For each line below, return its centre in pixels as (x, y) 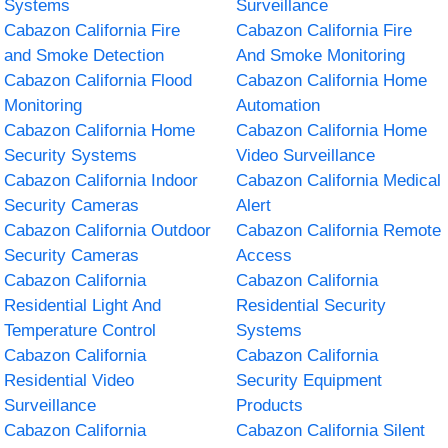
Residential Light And (83, 305)
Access (264, 255)
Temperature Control (80, 330)
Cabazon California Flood (98, 80)
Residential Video (69, 380)
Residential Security (311, 305)
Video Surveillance (305, 155)
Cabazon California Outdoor (108, 230)
